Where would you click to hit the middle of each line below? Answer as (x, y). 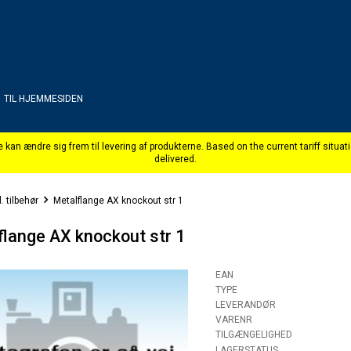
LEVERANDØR (246, 305)
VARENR (234, 320)
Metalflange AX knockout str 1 (118, 201)
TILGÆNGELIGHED (254, 335)
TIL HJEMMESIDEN (43, 99)
